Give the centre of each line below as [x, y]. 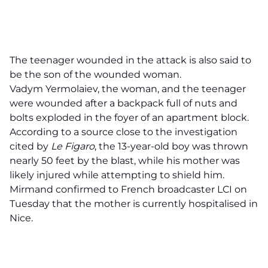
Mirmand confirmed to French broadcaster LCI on [128, 189]
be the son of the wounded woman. [95, 74]
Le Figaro [73, 146]
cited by [30, 146]
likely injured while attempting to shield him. [117, 175]
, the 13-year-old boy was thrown [171, 146]
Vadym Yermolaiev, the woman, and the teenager [128, 89]
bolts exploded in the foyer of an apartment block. [130, 118]
